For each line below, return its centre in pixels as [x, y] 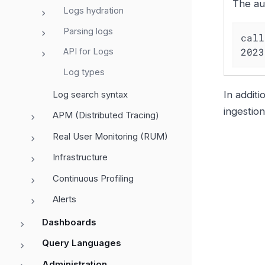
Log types [84, 72]
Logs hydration [93, 11]
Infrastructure [80, 157]
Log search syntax [90, 94]
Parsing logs [88, 31]
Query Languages [82, 243]
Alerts [64, 199]
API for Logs [88, 51]
